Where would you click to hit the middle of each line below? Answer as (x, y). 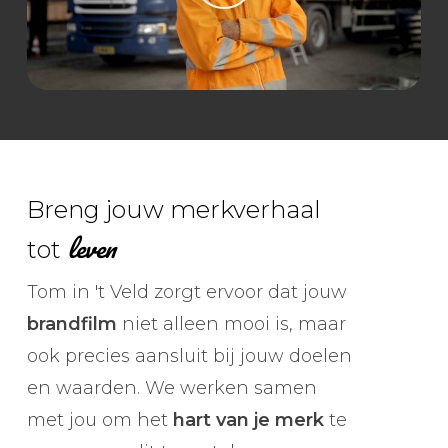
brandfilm (71, 323)
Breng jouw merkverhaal (173, 209)
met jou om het (99, 419)
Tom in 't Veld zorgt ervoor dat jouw (186, 291)
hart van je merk (248, 419)
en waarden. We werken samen (171, 387)
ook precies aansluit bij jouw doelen (189, 355)
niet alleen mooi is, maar (231, 323)
